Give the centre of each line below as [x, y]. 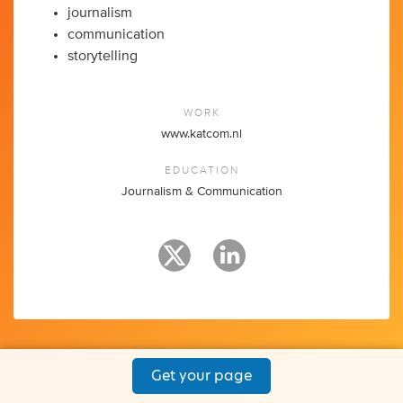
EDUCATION [201, 169]
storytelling [103, 55]
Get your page [201, 376]
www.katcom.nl [201, 134]
